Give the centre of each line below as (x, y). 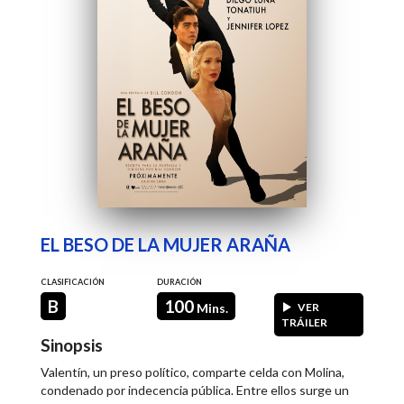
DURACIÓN (180, 282)
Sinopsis (72, 345)
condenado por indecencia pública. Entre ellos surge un (195, 390)
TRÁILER (304, 322)
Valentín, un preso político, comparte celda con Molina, (193, 372)
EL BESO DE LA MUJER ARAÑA (165, 244)
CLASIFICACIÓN (73, 282)
